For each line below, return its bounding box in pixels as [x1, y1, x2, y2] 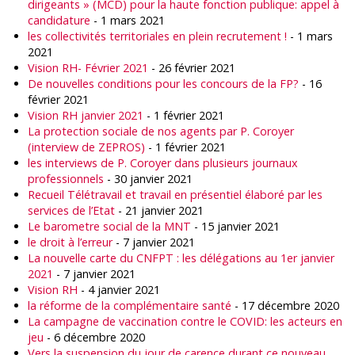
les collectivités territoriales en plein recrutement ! [28, 29, 287, 44]
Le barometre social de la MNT [28, 219, 191, 234]
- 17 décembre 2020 [231, 298, 339, 313]
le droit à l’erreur [28, 235, 113, 250]
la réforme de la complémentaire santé [28, 298, 231, 313]
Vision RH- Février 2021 [28, 60, 148, 75]
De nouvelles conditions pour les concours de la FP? [28, 76, 299, 91]
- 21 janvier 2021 [115, 203, 204, 218]
